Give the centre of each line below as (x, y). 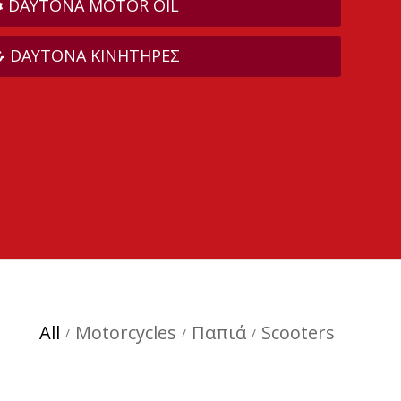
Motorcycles (126, 333)
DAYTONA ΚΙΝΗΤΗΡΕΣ (94, 56)
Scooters (298, 333)
